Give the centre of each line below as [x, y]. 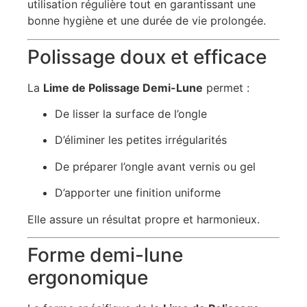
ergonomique [88, 277]
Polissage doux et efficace [147, 57]
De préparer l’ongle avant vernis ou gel [155, 166]
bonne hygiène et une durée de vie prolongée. [147, 21]
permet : [226, 87]
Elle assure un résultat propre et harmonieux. [144, 219]
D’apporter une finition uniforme [138, 193]
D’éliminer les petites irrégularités [141, 140]
